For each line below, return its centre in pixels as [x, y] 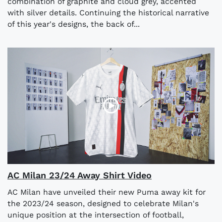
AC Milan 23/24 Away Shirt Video [80, 175]
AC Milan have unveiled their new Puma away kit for [107, 192]
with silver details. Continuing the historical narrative [108, 12]
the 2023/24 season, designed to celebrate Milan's [103, 203]
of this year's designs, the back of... [74, 24]
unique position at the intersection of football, [96, 215]
